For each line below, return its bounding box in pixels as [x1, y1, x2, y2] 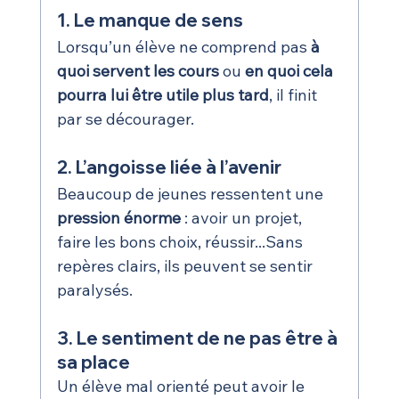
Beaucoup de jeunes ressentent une [56, 183, 327, 205]
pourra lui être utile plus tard [56, 85, 269, 106]
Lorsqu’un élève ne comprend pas [56, 37, 311, 58]
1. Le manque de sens [56, 9, 243, 32]
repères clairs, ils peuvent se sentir [56, 256, 316, 277]
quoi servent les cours [56, 61, 219, 82]
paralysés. [56, 280, 133, 301]
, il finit [268, 85, 321, 106]
